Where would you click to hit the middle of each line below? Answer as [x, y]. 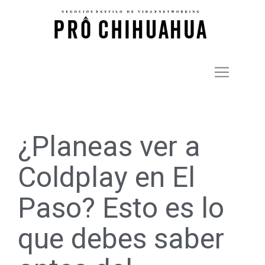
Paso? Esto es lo [121, 208]
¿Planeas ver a [109, 146]
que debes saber [121, 239]
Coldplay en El [106, 177]
